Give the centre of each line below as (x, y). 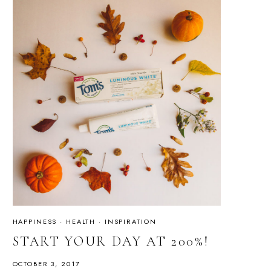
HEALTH (81, 221)
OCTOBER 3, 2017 (46, 264)
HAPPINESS (35, 221)
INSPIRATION (130, 221)
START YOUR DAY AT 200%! (111, 242)
